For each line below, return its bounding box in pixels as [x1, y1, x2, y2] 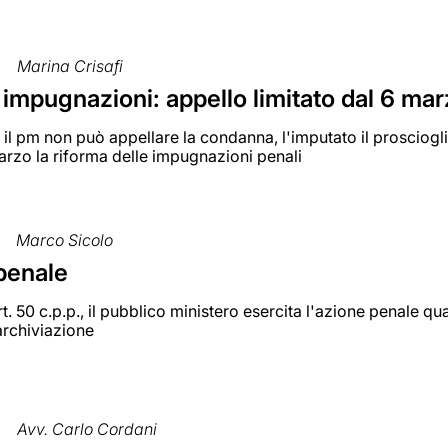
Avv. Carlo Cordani [17, 418, 158, 439]
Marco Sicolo [16, 230, 114, 250]
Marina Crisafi [17, 56, 124, 77]
